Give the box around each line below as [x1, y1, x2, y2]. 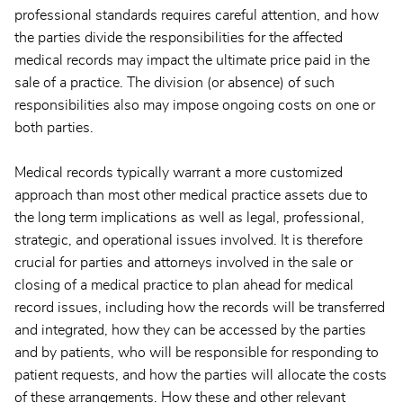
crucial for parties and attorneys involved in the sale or [14, 255, 353, 271]
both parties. [14, 121, 94, 136]
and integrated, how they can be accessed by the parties [14, 323, 366, 338]
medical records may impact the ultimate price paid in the [14, 53, 370, 68]
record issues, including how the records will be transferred [14, 300, 385, 316]
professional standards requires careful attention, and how [14, 8, 379, 23]
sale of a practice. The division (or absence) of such [14, 76, 335, 91]
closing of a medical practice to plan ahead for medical [14, 278, 354, 293]
